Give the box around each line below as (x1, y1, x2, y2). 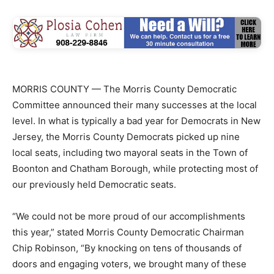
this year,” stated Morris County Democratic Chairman (12, 226, 244, 238)
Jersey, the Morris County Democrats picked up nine (12, 130, 240, 143)
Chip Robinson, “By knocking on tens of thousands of (12, 242, 242, 254)
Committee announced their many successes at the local (12, 98, 257, 111)
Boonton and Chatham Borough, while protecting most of (12, 162, 258, 174)
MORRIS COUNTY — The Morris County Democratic (12, 83, 237, 95)
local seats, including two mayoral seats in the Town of (12, 146, 248, 158)
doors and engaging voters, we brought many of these (12, 257, 246, 270)
